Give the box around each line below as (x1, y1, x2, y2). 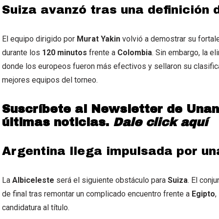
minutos (57, 48, 87, 58)
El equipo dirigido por (2, 34, 77, 44)
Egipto (192, 189, 215, 199)
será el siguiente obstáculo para (54, 175, 168, 185)
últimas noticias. (2, 116, 113, 129)
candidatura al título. (2, 203, 69, 213)
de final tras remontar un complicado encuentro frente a (2, 189, 192, 199)
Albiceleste (12, 175, 54, 185)
